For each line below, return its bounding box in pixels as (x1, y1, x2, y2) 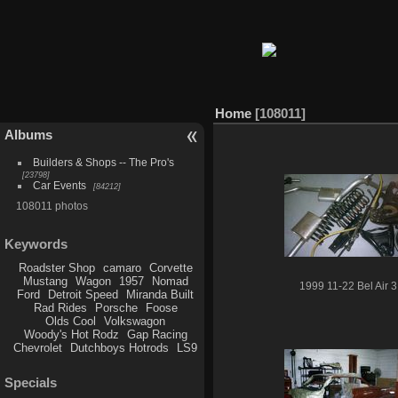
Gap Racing (126, 327, 187, 341)
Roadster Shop (18, 260, 95, 275)
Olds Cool (45, 314, 97, 328)
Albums (4, 127, 52, 142)
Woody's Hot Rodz (23, 327, 119, 341)
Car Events (32, 179, 86, 191)
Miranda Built (126, 287, 195, 301)
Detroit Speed (48, 287, 119, 301)
